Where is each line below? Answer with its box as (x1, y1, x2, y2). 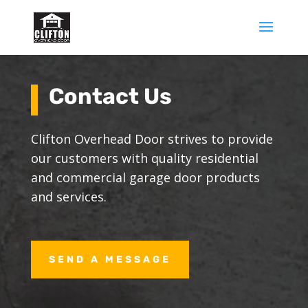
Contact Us (48, 82, 172, 109)
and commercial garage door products (30, 168, 260, 186)
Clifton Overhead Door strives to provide (30, 130, 273, 147)
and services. (30, 188, 107, 205)
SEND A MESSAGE (48, 253, 171, 265)
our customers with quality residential (30, 149, 258, 166)
